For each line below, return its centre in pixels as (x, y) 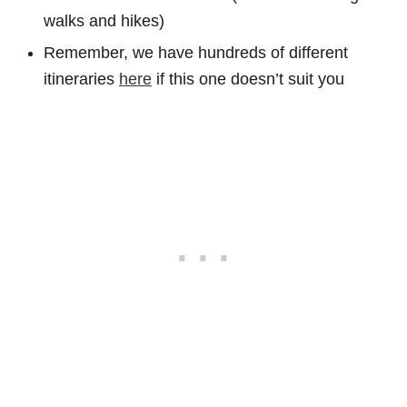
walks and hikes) (104, 20)
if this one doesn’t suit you (248, 79)
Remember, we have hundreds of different (196, 52)
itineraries (81, 79)
